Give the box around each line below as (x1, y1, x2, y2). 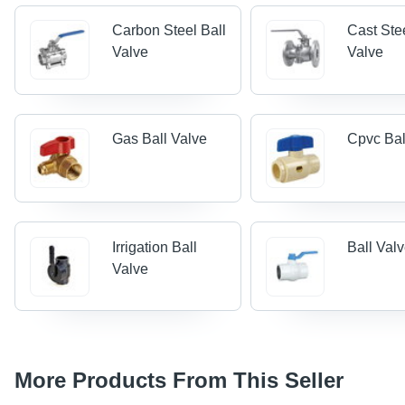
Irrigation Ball (111, 239, 197, 255)
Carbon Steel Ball (111, 23, 226, 39)
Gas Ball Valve (111, 131, 207, 147)
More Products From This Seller (14, 367, 344, 392)
